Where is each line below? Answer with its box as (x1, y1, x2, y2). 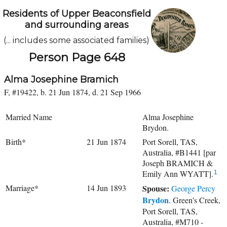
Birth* (6, 136, 26, 147)
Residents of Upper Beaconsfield (2, 8, 151, 19)
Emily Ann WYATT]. (142, 168, 213, 179)
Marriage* (6, 182, 39, 193)
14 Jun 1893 (87, 182, 126, 193)
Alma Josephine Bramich (4, 74, 119, 85)
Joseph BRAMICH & (142, 158, 213, 168)
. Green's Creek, (169, 195, 220, 205)
